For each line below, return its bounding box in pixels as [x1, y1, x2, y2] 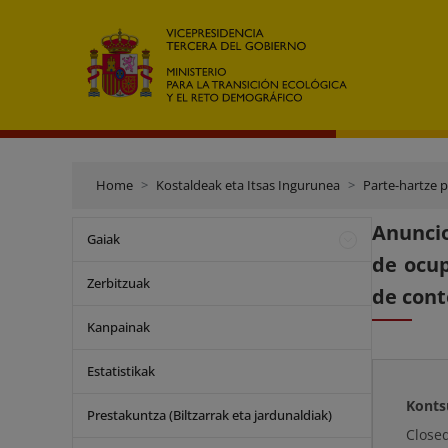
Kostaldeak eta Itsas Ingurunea [156, 176, 340, 194]
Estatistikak [87, 362, 155, 380]
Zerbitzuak [87, 274, 150, 292]
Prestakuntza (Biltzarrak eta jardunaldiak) [87, 406, 332, 424]
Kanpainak [87, 318, 150, 336]
